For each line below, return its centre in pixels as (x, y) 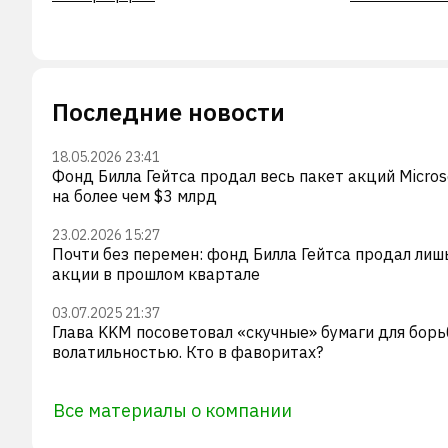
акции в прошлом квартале (156, 273)
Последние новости (168, 111)
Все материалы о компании (172, 410)
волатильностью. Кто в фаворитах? (187, 351)
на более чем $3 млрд (134, 195)
